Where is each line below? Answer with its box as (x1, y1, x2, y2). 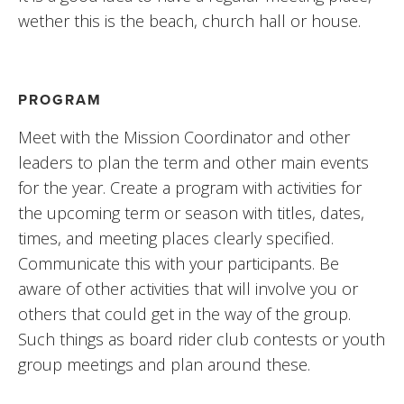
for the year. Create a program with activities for (18, 176, 362, 198)
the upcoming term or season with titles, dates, (18, 201, 364, 224)
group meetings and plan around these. (18, 353, 310, 375)
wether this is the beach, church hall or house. (18, 9, 361, 32)
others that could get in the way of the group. (18, 302, 351, 325)
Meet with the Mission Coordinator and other (18, 125, 350, 148)
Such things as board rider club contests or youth (18, 327, 385, 350)
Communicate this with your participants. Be (18, 252, 339, 274)
